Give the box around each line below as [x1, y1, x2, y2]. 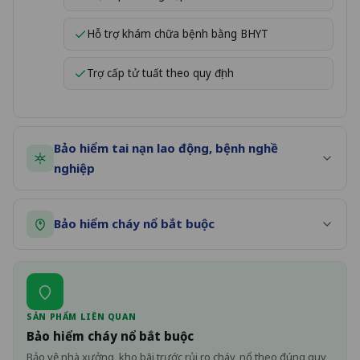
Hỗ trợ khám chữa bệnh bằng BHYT [87, 26, 268, 41]
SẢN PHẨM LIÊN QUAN [27, 310, 137, 322]
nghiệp [54, 159, 95, 176]
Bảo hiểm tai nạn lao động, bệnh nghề [54, 139, 278, 156]
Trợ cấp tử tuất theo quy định [87, 65, 234, 80]
